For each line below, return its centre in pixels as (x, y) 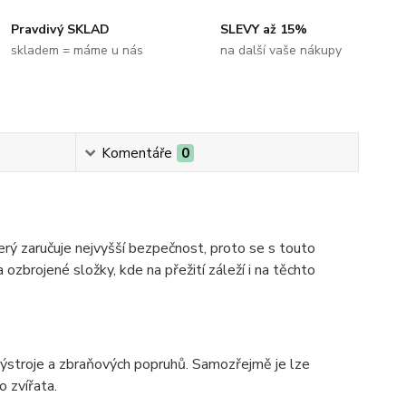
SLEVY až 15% (263, 29)
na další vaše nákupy (280, 50)
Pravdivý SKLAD (61, 29)
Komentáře (136, 153)
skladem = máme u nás (77, 50)
